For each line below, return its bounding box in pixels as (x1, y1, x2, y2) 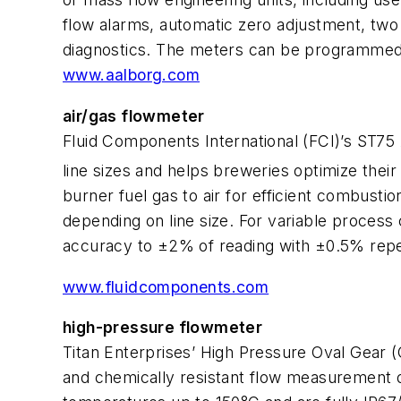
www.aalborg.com (63, 65, 200, 85)
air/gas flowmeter (63, 106, 205, 125)
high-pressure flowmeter (63, 318, 263, 337)
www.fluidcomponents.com (63, 277, 269, 296)
